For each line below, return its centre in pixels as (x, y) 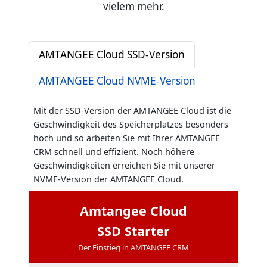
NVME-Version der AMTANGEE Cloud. (108, 179)
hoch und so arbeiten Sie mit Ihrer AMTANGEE (127, 138)
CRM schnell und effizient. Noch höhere (114, 151)
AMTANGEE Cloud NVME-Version (117, 80)
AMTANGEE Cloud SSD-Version (112, 54)
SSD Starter (133, 231)
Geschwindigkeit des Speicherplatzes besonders (131, 124)
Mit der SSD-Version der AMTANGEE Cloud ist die (132, 110)
